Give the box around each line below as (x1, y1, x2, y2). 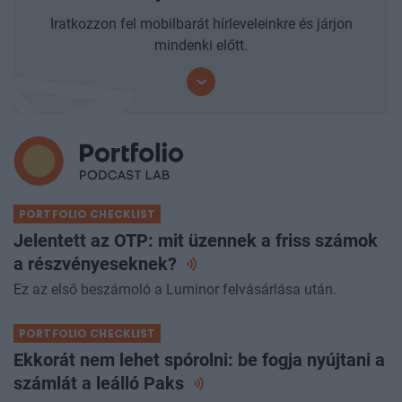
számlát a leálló (13, 371, 144, 394)
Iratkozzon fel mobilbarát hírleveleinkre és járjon (49, 14, 353, 32)
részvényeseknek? (28, 252, 181, 275)
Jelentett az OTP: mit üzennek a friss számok (13, 229, 378, 251)
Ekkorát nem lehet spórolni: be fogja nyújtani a (13, 348, 385, 371)
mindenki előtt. (154, 36, 248, 54)
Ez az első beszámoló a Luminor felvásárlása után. (13, 280, 336, 298)
